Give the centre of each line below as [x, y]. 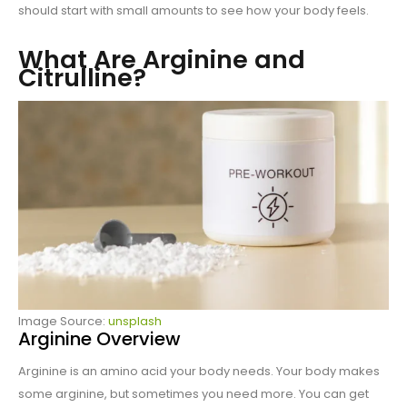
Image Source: [63, 322]
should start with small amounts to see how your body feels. [194, 11]
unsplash [135, 322]
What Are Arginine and [162, 60]
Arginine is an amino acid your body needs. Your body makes [199, 372]
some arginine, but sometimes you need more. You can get [194, 394]
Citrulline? [82, 78]
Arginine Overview [99, 339]
